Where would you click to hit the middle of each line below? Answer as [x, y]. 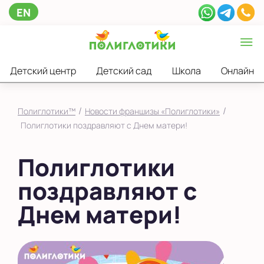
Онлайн [237, 71]
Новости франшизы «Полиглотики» [152, 111]
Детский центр [43, 71]
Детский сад [124, 71]
